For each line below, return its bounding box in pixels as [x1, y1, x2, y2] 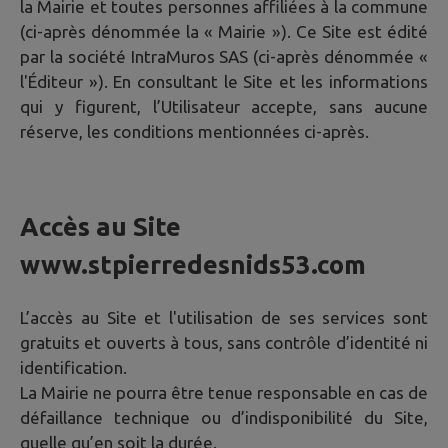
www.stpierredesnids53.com [20, 249, 366, 279]
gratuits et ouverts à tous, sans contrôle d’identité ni [20, 332, 428, 352]
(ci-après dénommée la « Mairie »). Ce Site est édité [20, 22, 428, 42]
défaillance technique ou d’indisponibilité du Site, [20, 407, 428, 427]
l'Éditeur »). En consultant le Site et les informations [20, 72, 428, 92]
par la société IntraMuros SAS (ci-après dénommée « [20, 47, 428, 67]
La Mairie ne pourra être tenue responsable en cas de [20, 382, 428, 402]
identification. [20, 357, 127, 377]
